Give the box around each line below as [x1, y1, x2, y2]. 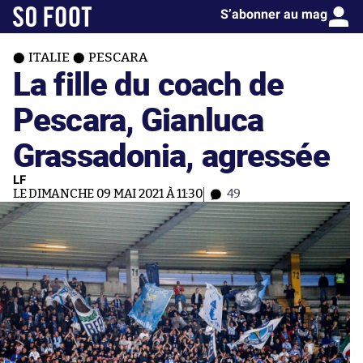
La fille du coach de [13, 61, 284, 105]
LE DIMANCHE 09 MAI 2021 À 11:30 [13, 188, 203, 200]
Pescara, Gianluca [13, 96, 264, 141]
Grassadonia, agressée [13, 132, 330, 177]
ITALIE [28, 51, 70, 64]
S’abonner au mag [220, 6, 327, 22]
